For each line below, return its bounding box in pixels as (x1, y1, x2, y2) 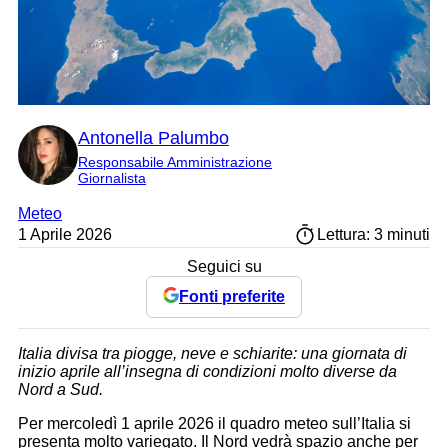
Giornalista (78, 170, 146, 187)
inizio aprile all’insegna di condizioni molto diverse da (18, 363, 397, 381)
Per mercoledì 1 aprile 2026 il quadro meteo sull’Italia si (18, 415, 411, 433)
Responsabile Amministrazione (78, 154, 272, 171)
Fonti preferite (179, 288, 285, 306)
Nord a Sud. (18, 381, 103, 399)
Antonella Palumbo (78, 128, 229, 149)
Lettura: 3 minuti (317, 226, 430, 244)
